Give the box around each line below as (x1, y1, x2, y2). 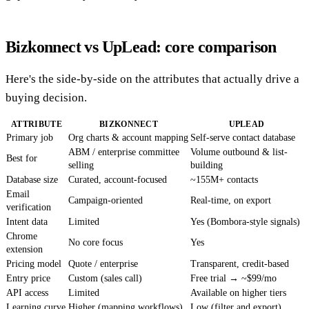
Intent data (6, 216, 48, 227)
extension (6, 243, 43, 255)
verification (6, 201, 51, 212)
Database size (6, 174, 58, 185)
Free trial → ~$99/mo (190, 272, 277, 283)
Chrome (6, 230, 37, 241)
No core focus (68, 237, 123, 248)
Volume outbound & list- (190, 146, 288, 157)
